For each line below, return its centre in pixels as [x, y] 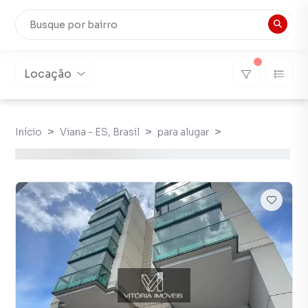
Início [29, 132]
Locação [48, 74]
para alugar [183, 132]
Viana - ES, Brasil [100, 132]
